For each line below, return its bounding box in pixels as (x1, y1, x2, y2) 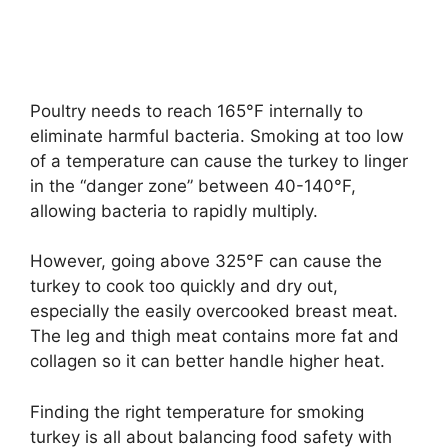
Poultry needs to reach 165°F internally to (30, 100, 363, 121)
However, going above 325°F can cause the (30, 251, 382, 272)
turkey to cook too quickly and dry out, (30, 276, 338, 297)
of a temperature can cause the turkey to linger (30, 150, 408, 171)
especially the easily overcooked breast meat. (30, 301, 398, 322)
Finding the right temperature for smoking (30, 401, 364, 422)
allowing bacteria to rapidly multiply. (30, 200, 318, 221)
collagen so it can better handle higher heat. (30, 351, 385, 372)
